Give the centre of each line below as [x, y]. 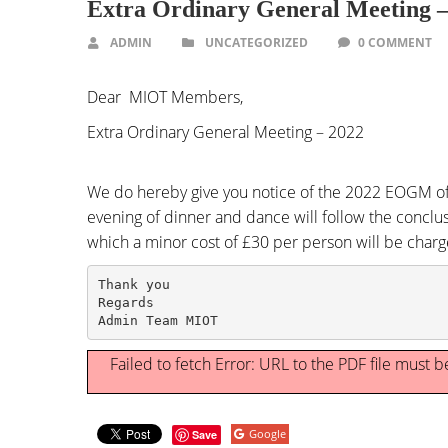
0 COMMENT [395, 42]
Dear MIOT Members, [167, 97]
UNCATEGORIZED [256, 42]
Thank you [133, 284]
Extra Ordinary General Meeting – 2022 [227, 132]
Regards [125, 302]
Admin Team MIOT [157, 320]
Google [267, 433]
